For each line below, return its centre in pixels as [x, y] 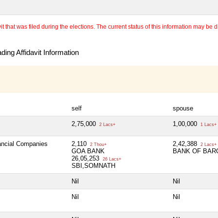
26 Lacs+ [111, 159]
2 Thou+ [98, 144]
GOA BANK [88, 151]
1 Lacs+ [208, 124]
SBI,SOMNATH [93, 165]
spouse [183, 108]
